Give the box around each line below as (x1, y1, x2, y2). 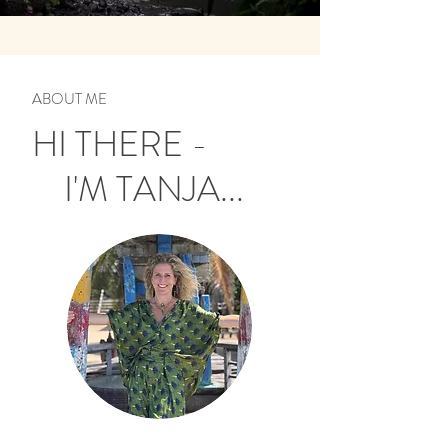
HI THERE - (32, 119, 208, 169)
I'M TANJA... (32, 164, 244, 214)
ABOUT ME (32, 88, 107, 110)
